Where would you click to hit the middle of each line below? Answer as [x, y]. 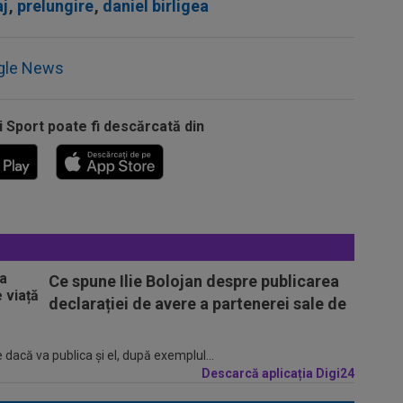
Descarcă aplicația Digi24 [278, 373]
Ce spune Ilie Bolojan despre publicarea [194, 281]
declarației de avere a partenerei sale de [197, 303]
